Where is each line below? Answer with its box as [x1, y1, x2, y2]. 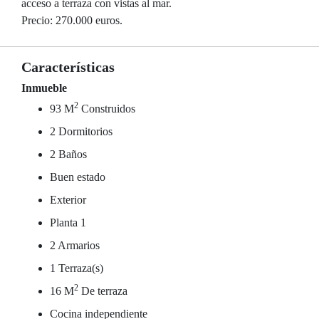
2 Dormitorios [50, 125, 113, 137]
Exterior [50, 194, 86, 206]
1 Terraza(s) [50, 262, 103, 274]
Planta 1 [50, 216, 86, 229]
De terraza [78, 285, 127, 297]
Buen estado [50, 171, 105, 183]
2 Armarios [50, 239, 100, 251]
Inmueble [21, 82, 67, 94]
